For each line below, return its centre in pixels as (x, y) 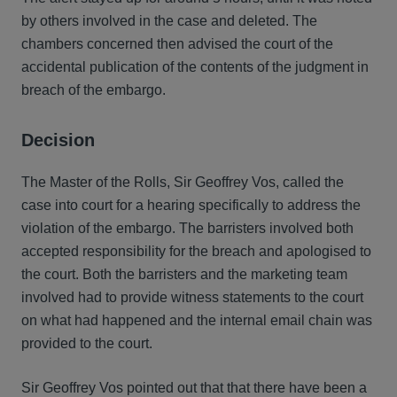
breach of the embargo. (95, 90)
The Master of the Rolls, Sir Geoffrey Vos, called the (183, 182)
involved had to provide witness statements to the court (192, 297)
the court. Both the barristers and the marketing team (184, 274)
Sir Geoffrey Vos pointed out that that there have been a (194, 388)
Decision (58, 140)
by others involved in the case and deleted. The (169, 21)
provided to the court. (87, 343)
